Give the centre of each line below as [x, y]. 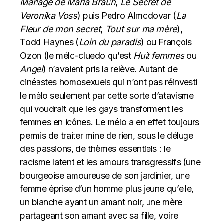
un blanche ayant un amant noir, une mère [101, 202]
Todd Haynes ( [49, 42]
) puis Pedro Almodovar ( [127, 16]
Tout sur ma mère [141, 29]
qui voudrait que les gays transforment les [101, 109]
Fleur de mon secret [60, 29]
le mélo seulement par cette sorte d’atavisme [107, 95]
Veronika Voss [49, 16]
